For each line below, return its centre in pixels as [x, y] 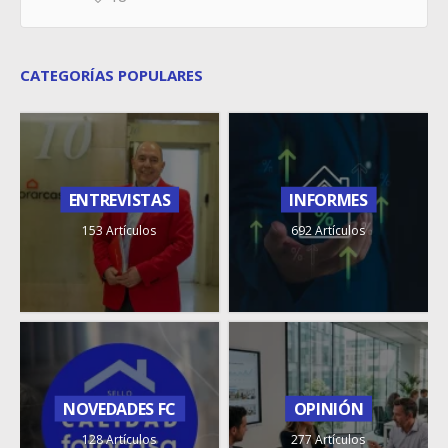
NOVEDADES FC [119, 408]
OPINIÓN [328, 408]
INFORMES [328, 199]
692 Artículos [328, 229]
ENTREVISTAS [119, 199]
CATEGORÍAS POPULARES [111, 75]
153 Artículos [119, 229]
